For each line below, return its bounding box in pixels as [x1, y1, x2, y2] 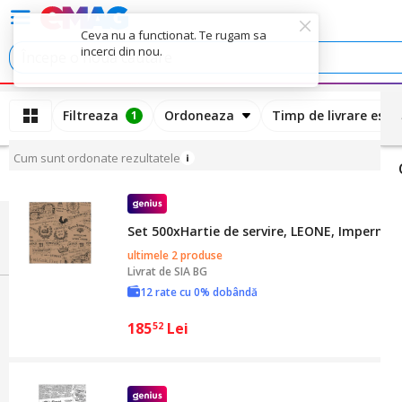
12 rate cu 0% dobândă [140, 284, 258, 300]
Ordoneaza [164, 107, 234, 124]
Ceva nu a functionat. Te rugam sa [81, 27, 267, 43]
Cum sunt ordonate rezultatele [13, 150, 180, 166]
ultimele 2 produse [127, 248, 223, 263]
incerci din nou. [81, 43, 162, 59]
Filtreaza [63, 107, 118, 124]
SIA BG [174, 264, 207, 279]
